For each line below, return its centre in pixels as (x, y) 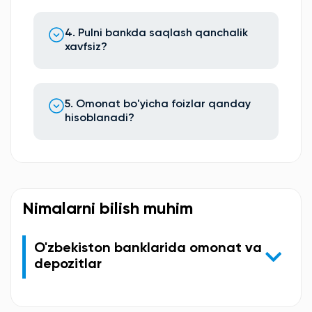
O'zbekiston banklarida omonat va (148, 248)
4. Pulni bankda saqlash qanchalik (156, 33)
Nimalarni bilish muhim (108, 209)
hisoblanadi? (100, 118)
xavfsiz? (86, 47)
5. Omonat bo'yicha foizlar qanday (158, 104)
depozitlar (68, 264)
